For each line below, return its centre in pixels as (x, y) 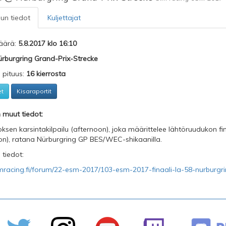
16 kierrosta (46, 74)
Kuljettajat (64, 18)
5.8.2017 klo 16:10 (47, 43)
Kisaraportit (34, 91)
